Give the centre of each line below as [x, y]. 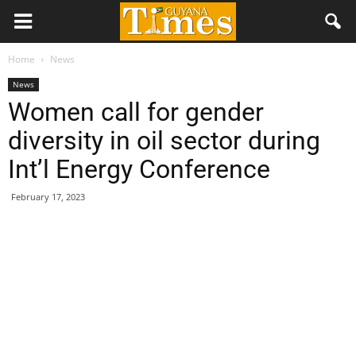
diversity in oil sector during [164, 141]
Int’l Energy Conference [139, 169]
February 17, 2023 [48, 197]
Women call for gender [136, 112]
